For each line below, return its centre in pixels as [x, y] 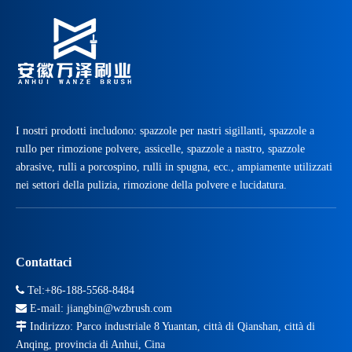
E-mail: [47, 309]
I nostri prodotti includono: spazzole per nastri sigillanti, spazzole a [165, 131]
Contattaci [44, 262]
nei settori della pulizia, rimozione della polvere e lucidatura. [151, 185]
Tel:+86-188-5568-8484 [79, 291]
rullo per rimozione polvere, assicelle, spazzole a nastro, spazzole [160, 149]
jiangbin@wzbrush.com [119, 309]
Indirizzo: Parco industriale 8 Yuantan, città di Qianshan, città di [171, 327]
